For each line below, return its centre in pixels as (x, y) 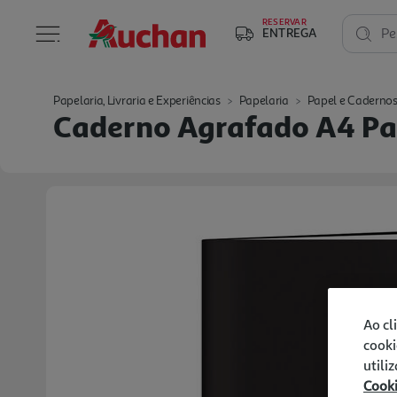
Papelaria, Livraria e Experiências (137, 101)
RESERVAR (284, 21)
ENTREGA (290, 32)
